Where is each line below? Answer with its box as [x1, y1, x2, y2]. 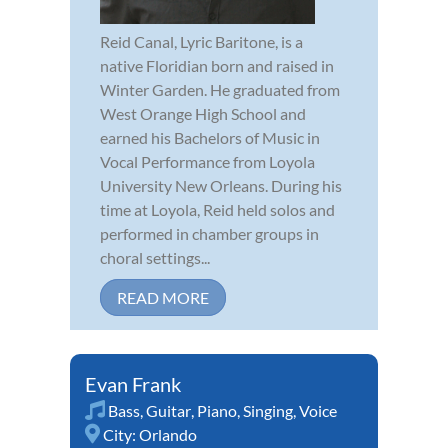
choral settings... [100, 248, 210, 268]
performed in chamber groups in [100, 224, 319, 244]
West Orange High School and [100, 104, 306, 124]
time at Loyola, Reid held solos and [100, 200, 335, 220]
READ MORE [117, 288, 209, 308]
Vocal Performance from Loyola [100, 152, 315, 172]
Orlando [139, 425, 197, 445]
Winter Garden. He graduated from [100, 80, 340, 100]
